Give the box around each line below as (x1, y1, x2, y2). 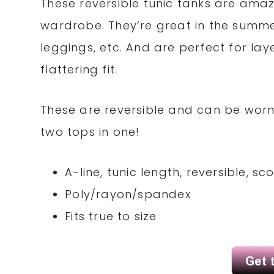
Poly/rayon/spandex (65, 187, 191, 202)
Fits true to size (65, 209, 157, 224)
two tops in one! (40, 124, 140, 140)
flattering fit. (40, 62, 118, 78)
